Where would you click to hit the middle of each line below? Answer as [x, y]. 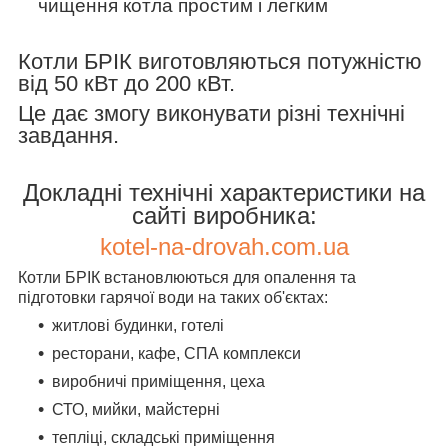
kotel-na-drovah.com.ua [224, 246]
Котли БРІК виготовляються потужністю [220, 61]
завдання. [68, 135]
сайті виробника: [224, 215]
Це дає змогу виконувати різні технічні [211, 113]
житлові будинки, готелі [138, 325]
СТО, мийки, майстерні [136, 409]
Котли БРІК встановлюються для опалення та [187, 277]
